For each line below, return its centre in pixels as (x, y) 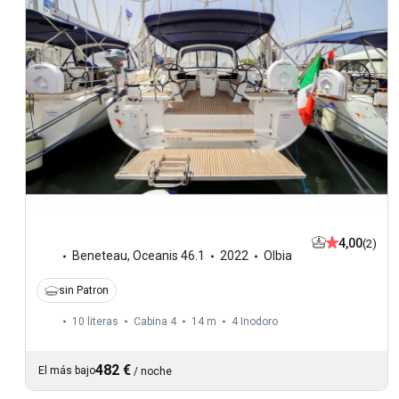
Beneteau (100, 256)
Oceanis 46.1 (169, 256)
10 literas (95, 322)
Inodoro (259, 322)
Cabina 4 (155, 322)
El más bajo (67, 371)
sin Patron (84, 291)
